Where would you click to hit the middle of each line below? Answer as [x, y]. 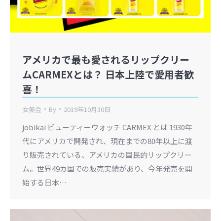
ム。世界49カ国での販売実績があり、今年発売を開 [107, 168]
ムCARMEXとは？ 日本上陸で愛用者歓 [108, 74]
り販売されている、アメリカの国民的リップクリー [107, 154]
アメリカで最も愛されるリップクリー [106, 59]
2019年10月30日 [87, 109]
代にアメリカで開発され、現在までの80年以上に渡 [107, 141]
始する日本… [44, 182]
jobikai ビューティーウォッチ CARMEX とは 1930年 [107, 127]
